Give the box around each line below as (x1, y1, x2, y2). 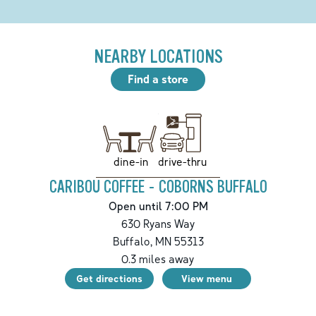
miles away (136, 252, 195, 267)
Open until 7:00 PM (108, 199, 208, 214)
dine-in (114, 154, 148, 169)
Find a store (128, 72, 188, 87)
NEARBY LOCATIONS (93, 46, 223, 68)
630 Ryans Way (121, 217, 195, 231)
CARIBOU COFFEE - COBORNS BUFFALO (49, 178, 267, 197)
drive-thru (157, 154, 207, 169)
